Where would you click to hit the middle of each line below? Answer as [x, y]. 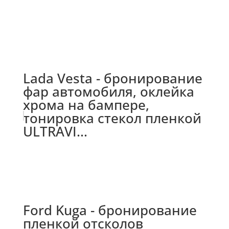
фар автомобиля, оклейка [108, 92]
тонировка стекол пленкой [112, 118]
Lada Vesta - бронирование [112, 78]
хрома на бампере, [86, 105]
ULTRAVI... [55, 132]
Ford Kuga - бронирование [110, 210]
